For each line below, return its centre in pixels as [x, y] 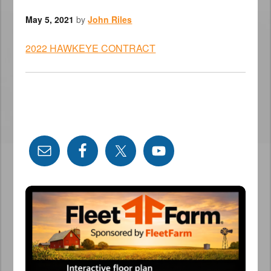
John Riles [110, 19]
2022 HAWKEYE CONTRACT [91, 48]
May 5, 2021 [50, 19]
